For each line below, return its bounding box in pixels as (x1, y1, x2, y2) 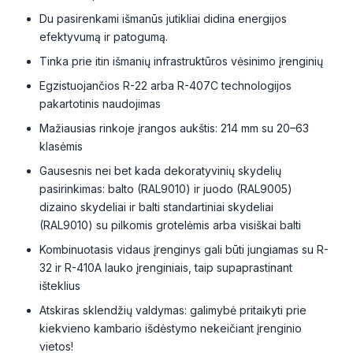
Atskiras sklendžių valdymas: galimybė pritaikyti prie (39, 303, 307, 317)
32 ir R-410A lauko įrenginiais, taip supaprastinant (39, 260, 292, 274)
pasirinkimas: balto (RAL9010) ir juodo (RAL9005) (39, 181, 292, 195)
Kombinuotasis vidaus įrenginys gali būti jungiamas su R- (39, 242, 329, 256)
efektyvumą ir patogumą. (39, 29, 168, 43)
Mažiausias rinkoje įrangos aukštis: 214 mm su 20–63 (39, 121, 309, 135)
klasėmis (39, 139, 83, 153)
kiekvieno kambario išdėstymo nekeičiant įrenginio (39, 321, 302, 335)
